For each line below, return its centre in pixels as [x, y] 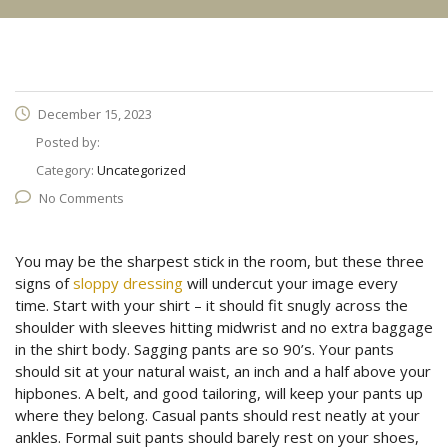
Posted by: [68, 142]
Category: [66, 170]
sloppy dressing [128, 283]
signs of [44, 283]
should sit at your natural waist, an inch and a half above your [223, 371]
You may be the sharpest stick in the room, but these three [219, 261]
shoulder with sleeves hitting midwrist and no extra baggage [224, 327]
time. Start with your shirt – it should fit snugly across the [211, 305]
